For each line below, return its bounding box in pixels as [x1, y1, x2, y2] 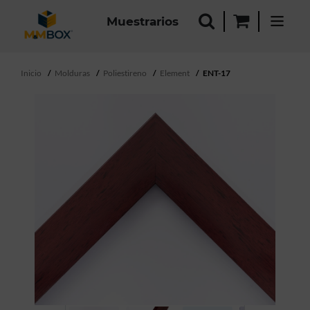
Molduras [55, 68, 90, 78]
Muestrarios [107, 14, 179, 28]
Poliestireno [103, 68, 147, 78]
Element [160, 68, 190, 78]
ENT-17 [203, 68, 230, 78]
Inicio [21, 68, 42, 78]
